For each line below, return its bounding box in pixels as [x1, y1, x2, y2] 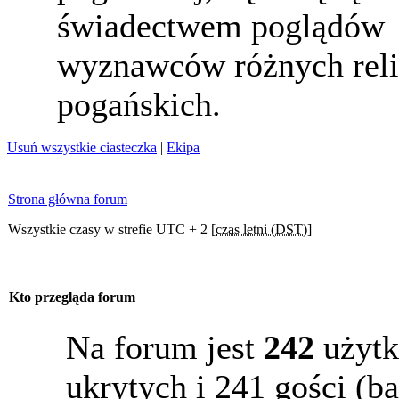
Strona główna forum [8, 191, 127, 207]
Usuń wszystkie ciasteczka [7, 140, 157, 155]
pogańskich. [57, 85, 221, 123]
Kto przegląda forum [9, 289, 135, 305]
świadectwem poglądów [57, 7, 385, 45]
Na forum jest [66, 329, 264, 366]
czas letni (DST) [216, 222, 307, 237]
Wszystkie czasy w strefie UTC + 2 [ [8, 222, 216, 237]
